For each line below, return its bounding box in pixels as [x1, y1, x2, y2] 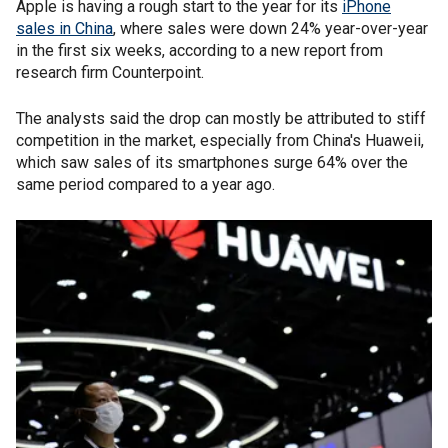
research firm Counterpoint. [16, 63, 204, 82]
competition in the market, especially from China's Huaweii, [16, 131, 424, 150]
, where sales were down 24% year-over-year [113, 19, 428, 38]
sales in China [16, 19, 113, 38]
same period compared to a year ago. [16, 175, 275, 194]
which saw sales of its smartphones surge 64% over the [16, 153, 408, 172]
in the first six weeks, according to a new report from [16, 41, 383, 60]
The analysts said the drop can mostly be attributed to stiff [16, 109, 426, 128]
